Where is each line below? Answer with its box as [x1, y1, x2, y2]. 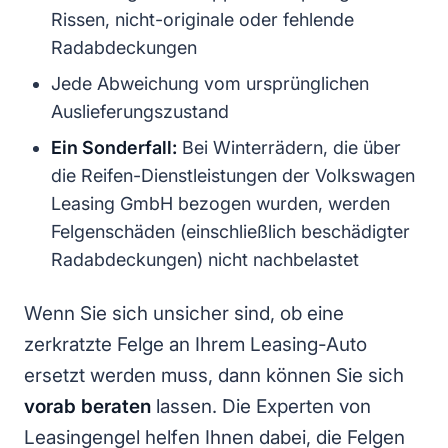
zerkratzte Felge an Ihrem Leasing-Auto [24, 333, 367, 357]
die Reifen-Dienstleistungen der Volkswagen [51, 165, 415, 187]
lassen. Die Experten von [156, 395, 371, 419]
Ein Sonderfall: [51, 137, 177, 159]
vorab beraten [24, 395, 156, 419]
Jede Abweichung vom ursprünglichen [51, 73, 369, 95]
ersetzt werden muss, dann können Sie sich [24, 364, 404, 388]
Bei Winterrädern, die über [177, 137, 401, 159]
